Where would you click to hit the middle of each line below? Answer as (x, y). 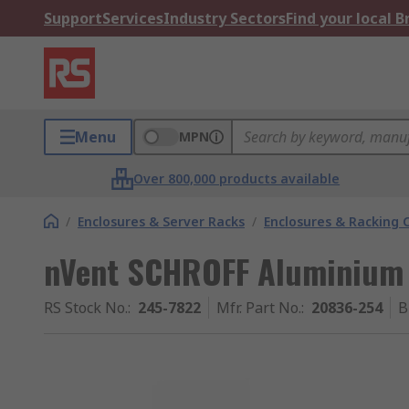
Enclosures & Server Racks (161, 221)
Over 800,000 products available (237, 178)
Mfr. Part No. (259, 308)
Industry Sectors (225, 18)
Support (73, 18)
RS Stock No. (86, 308)
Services (133, 18)
